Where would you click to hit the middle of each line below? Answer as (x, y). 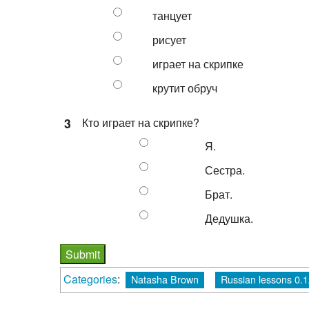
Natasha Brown (165, 277)
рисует (169, 38)
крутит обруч (185, 86)
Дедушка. (229, 217)
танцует (172, 14)
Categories (90, 277)
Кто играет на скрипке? (141, 121)
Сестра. (225, 168)
